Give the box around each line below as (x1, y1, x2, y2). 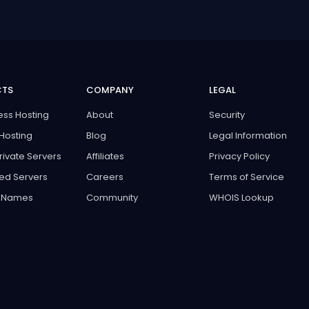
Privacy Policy (208, 149, 270, 163)
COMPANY (86, 83, 134, 97)
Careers (86, 170, 123, 183)
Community (86, 190, 138, 204)
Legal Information (208, 128, 287, 142)
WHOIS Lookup (208, 190, 274, 204)
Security (208, 108, 245, 121)
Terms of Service (208, 170, 284, 183)
